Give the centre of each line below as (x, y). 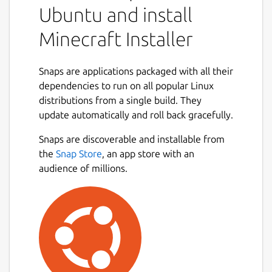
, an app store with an (148, 153)
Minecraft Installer (116, 39)
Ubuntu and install (116, 14)
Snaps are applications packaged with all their (136, 71)
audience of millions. (83, 168)
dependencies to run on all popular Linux (126, 85)
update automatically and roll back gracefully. (136, 114)
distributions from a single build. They (120, 100)
